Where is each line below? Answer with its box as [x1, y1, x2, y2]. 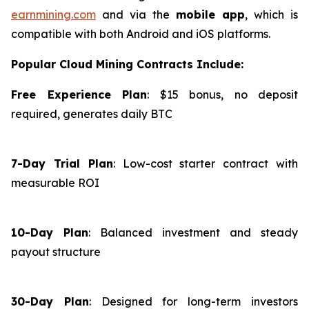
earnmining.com [11, 8, 96, 21]
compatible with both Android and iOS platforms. [11, 27, 270, 41]
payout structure [11, 245, 101, 259]
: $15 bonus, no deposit [147, 88, 298, 101]
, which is [245, 8, 298, 21]
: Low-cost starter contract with [112, 157, 299, 170]
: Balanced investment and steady [88, 226, 298, 239]
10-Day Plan [11, 226, 88, 239]
